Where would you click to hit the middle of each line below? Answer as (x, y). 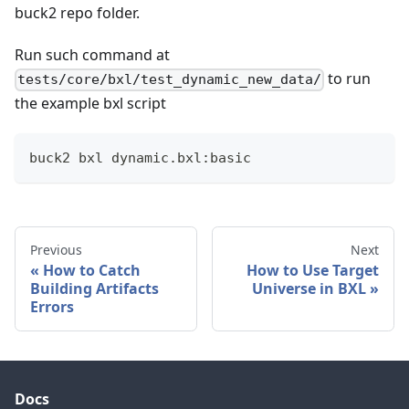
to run (348, 79)
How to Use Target (313, 271)
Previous (56, 250)
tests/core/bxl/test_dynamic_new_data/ (170, 80)
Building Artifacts (94, 289)
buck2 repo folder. (77, 13)
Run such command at (92, 55)
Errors (52, 307)
